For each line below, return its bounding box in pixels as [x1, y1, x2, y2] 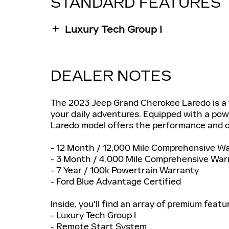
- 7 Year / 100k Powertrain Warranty [51, 164, 199, 176]
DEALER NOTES [51, 67, 171, 84]
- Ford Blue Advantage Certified [51, 175, 181, 187]
